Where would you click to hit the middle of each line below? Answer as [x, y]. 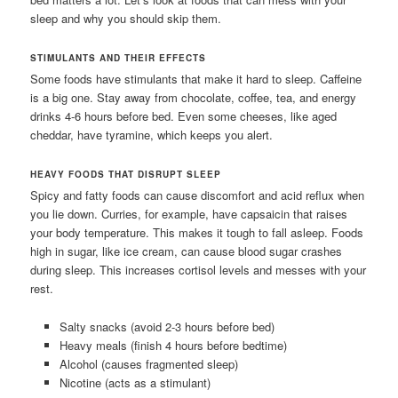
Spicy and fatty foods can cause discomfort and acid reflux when [198, 195]
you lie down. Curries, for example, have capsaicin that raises [189, 214]
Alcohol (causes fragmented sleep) [148, 363]
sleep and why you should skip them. [126, 19]
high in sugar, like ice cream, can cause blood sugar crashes [187, 251]
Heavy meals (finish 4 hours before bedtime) [173, 345]
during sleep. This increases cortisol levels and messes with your [199, 270]
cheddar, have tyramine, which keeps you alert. [152, 135]
